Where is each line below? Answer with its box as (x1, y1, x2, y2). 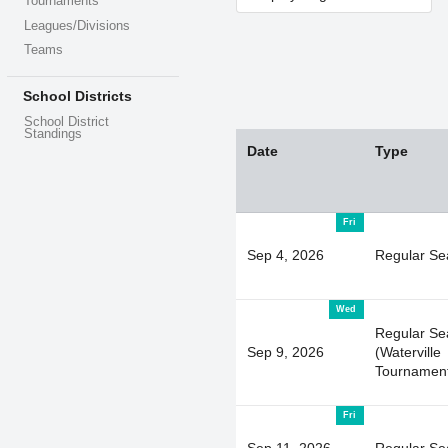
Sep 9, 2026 (246, 343, 324, 360)
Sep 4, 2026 (246, 246, 324, 263)
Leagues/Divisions (24, 18, 131, 33)
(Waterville (374, 343, 441, 360)
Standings (24, 126, 83, 141)
